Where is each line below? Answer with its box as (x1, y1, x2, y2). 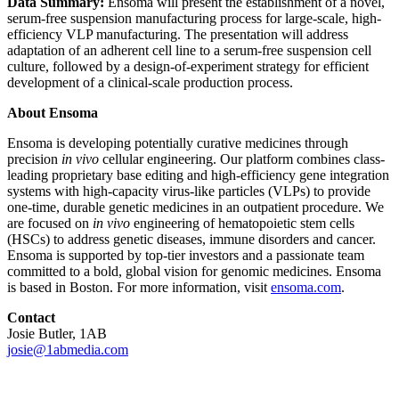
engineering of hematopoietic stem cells (130, 216, 354, 232)
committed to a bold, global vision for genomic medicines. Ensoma (7, 264, 381, 280)
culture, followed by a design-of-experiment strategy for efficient (7, 59, 369, 75)
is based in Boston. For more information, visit (7, 280, 271, 296)
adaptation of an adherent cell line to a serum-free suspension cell (7, 43, 371, 59)
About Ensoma (7, 105, 98, 121)
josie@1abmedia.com (7, 342, 128, 358)
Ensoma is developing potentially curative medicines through (7, 135, 348, 151)
